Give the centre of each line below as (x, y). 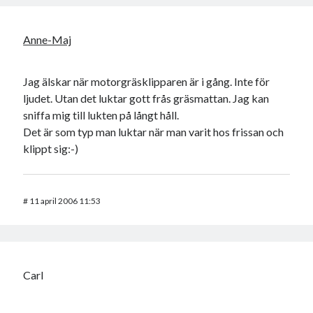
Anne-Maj (48, 40)
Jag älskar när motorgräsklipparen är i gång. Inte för (147, 82)
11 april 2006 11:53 (65, 201)
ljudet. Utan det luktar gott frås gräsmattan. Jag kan (146, 99)
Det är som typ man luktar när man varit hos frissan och (154, 132)
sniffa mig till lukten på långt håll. (101, 115)
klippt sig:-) (51, 149)
